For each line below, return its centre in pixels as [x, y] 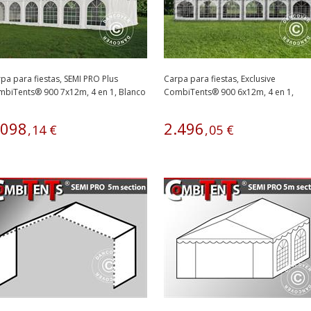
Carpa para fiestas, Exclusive [220, 79]
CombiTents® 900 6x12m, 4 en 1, [229, 92]
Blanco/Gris [187, 105]
